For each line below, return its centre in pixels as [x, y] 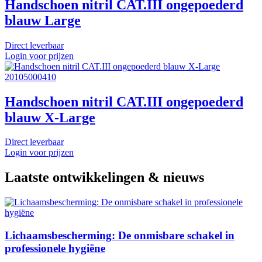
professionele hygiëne [55, 248]
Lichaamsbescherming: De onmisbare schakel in [120, 235]
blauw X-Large [50, 117]
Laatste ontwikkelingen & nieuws [104, 177]
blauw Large [43, 20]
